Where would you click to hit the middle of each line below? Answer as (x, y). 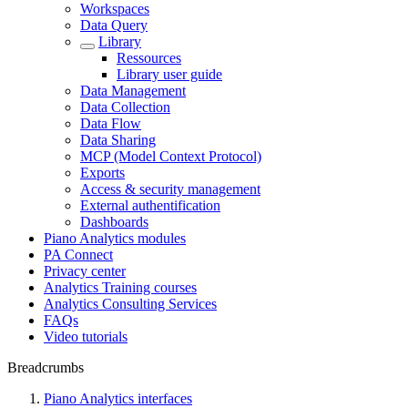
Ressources (149, 58)
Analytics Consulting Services (130, 304)
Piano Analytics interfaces (118, 398)
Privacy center (85, 271)
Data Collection (125, 107)
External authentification (150, 205)
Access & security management (170, 189)
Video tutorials (86, 337)
